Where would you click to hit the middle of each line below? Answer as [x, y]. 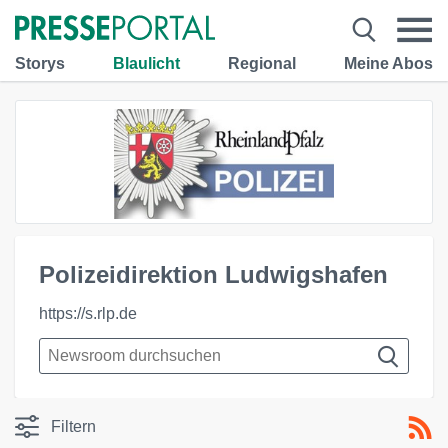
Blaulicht [146, 63]
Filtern [73, 426]
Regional [262, 63]
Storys [40, 63]
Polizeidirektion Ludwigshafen [213, 274]
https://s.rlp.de [88, 313]
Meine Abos [388, 63]
